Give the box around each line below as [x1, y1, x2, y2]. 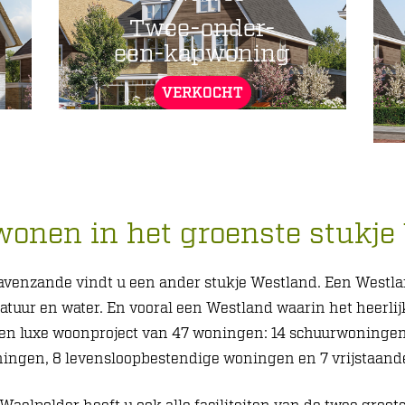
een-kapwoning [114, 40, 291, 70]
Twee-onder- [128, 14, 276, 44]
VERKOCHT [161, 84, 243, 103]
